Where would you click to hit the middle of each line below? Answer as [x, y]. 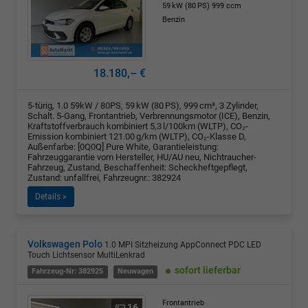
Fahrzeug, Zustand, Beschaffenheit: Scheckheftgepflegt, [137, 168]
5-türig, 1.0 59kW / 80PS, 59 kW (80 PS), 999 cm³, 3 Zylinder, [143, 106]
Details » [51, 197]
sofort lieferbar [208, 271]
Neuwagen [135, 272]
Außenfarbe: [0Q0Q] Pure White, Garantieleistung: [123, 147]
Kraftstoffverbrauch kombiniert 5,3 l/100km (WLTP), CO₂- [138, 126]
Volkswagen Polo [65, 244]
